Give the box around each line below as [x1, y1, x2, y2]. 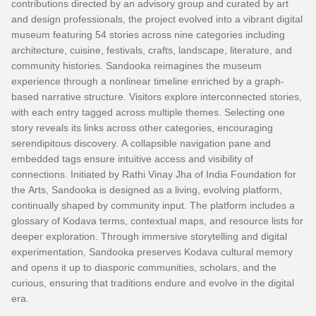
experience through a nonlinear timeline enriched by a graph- [11, 75, 284, 87]
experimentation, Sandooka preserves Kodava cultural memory [11, 245, 293, 257]
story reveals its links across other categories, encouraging [11, 121, 273, 133]
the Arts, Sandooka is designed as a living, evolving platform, [11, 183, 282, 195]
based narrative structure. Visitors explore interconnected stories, [11, 90, 302, 102]
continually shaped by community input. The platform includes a [11, 199, 190, 211]
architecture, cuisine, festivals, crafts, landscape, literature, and [11, 44, 292, 56]
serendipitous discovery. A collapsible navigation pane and [11, 137, 121, 149]
